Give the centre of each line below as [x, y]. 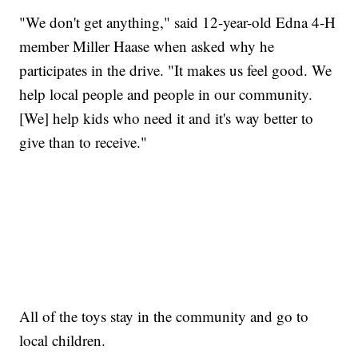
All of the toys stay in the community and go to [164, 316]
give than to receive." [84, 141]
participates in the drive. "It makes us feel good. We [176, 70]
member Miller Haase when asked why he [147, 46]
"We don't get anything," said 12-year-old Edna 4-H [178, 22]
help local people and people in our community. [166, 93]
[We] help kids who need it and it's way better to [167, 117]
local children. [63, 340]
